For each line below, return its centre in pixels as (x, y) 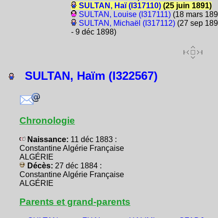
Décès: (40, 165)
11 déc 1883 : (94, 139)
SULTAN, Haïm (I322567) (86, 75)
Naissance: (48, 139)
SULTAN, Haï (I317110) (120, 5)
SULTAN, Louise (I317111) (125, 14)
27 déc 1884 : (78, 165)
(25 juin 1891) (186, 5)
